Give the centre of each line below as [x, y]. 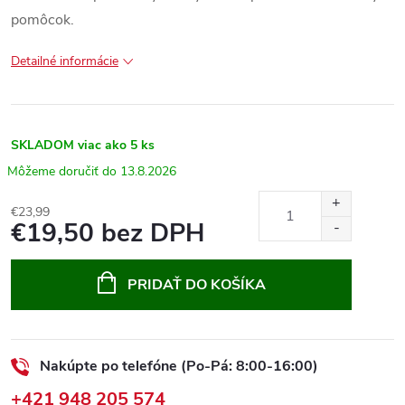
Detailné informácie [65, 61]
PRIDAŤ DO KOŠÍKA [196, 285]
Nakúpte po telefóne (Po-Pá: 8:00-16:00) [179, 366]
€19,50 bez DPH [108, 233]
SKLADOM [42, 145]
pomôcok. [42, 20]
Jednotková [42, 252]
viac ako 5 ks [116, 145]
